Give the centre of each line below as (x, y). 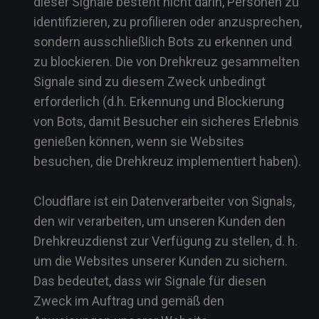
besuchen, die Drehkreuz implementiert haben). (167, 161)
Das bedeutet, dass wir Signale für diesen (150, 281)
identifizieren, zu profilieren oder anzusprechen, (168, 22)
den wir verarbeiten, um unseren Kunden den (159, 221)
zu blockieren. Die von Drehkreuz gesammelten (167, 62)
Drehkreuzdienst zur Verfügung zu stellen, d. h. (166, 241)
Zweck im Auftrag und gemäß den (129, 301)
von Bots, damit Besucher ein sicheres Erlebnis (166, 121)
